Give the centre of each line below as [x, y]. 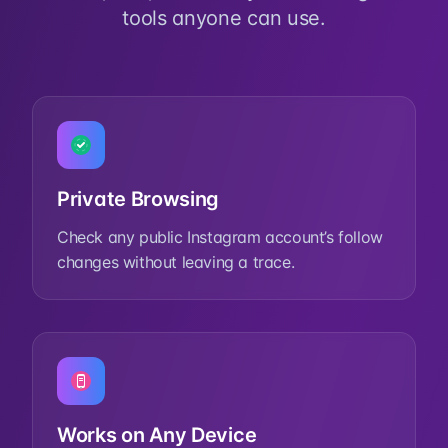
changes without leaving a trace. [176, 262]
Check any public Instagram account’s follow [220, 237]
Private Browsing [138, 199]
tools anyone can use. [224, 18]
